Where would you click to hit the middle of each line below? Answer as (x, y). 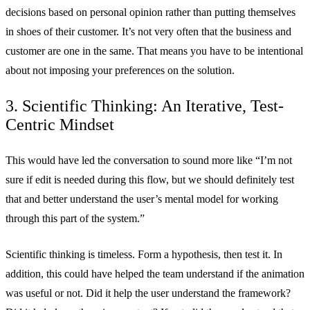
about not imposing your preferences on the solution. (120, 71)
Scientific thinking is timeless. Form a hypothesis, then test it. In (144, 255)
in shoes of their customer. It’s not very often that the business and (148, 32)
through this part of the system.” (75, 219)
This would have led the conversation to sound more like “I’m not (149, 161)
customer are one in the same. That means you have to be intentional (154, 51)
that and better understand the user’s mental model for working (142, 199)
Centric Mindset (60, 125)
